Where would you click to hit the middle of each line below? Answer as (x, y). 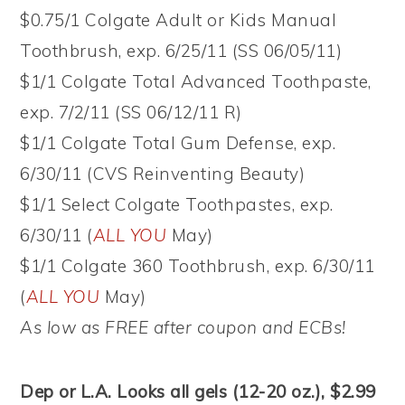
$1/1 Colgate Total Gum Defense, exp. (178, 142)
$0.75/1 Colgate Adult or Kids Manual (179, 19)
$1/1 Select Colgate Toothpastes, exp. (177, 204)
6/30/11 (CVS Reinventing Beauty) (163, 173)
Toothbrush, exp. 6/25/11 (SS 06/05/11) (181, 50)
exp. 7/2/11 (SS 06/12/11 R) (131, 112)
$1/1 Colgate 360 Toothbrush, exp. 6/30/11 (198, 265)
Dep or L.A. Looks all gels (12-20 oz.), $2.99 (198, 391)
